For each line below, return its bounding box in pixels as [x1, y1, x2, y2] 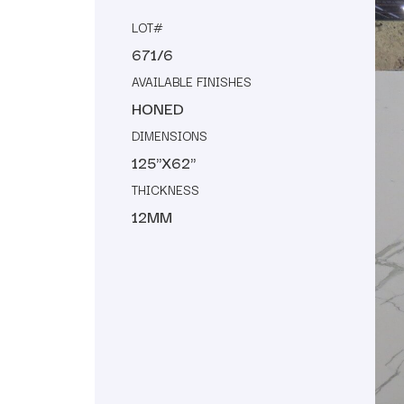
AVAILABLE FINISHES [132, 70, 252, 91]
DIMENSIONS [132, 124, 207, 145]
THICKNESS [132, 179, 199, 199]
